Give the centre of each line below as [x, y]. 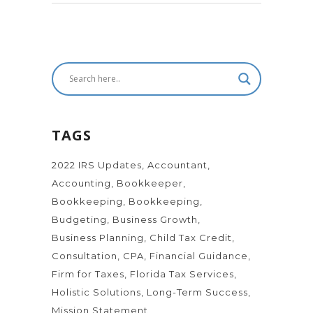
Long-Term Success [197, 292]
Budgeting [79, 219]
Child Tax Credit [191, 237]
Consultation [85, 255]
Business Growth [155, 219]
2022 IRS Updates [97, 165]
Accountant [177, 165]
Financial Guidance [199, 255]
